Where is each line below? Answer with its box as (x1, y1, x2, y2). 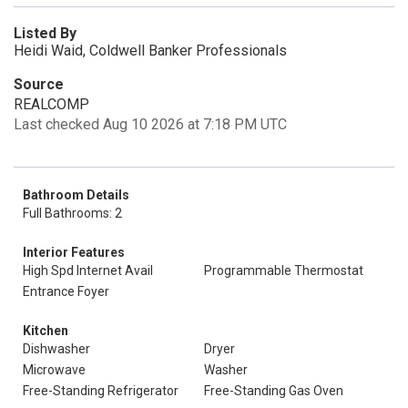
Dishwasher (23, 342, 90, 356)
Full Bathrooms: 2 (23, 206, 122, 220)
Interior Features (23, 245, 125, 260)
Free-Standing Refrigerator (23, 383, 178, 398)
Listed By (14, 25, 76, 42)
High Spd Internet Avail (23, 263, 153, 278)
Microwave (23, 362, 86, 377)
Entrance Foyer (23, 284, 109, 299)
